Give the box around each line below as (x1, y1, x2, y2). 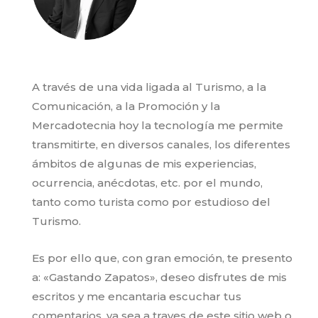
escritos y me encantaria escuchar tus (32, 290, 241, 304)
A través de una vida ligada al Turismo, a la (32, 80, 266, 94)
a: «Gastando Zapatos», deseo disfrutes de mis (32, 270, 287, 285)
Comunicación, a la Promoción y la (32, 99, 220, 114)
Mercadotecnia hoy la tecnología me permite (32, 119, 283, 133)
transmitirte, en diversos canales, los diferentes (32, 138, 290, 152)
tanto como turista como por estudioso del (32, 195, 270, 209)
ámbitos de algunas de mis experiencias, (32, 157, 256, 171)
